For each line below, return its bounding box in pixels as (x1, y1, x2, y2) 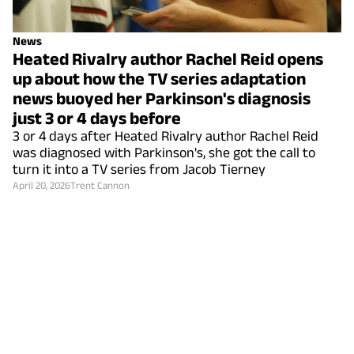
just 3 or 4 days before (13, 107, 181, 127)
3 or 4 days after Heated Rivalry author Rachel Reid (13, 127, 318, 144)
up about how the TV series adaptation (13, 68, 306, 88)
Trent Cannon (70, 179, 130, 191)
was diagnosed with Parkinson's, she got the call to (13, 144, 315, 160)
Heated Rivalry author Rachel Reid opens (13, 48, 323, 68)
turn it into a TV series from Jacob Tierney (13, 160, 265, 177)
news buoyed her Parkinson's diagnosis (13, 88, 311, 107)
